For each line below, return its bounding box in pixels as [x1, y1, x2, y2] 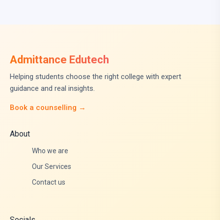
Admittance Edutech [10, 54, 109, 66]
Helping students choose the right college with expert [10, 72, 181, 82]
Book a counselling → [10, 103, 86, 112]
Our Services [32, 163, 71, 171]
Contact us [32, 178, 65, 187]
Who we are [32, 147, 68, 155]
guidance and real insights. [10, 84, 95, 93]
